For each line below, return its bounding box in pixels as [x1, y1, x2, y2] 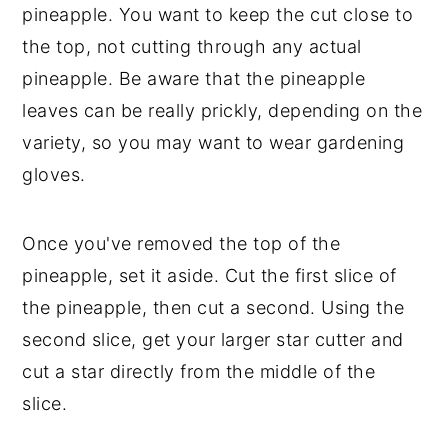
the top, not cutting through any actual [22, 36, 362, 57]
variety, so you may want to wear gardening [22, 132, 405, 153]
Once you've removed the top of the [22, 233, 341, 254]
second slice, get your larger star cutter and [22, 329, 404, 350]
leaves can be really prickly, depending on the [22, 100, 423, 121]
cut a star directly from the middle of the [22, 361, 376, 382]
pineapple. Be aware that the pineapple [22, 68, 366, 89]
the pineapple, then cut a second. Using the [22, 297, 405, 318]
